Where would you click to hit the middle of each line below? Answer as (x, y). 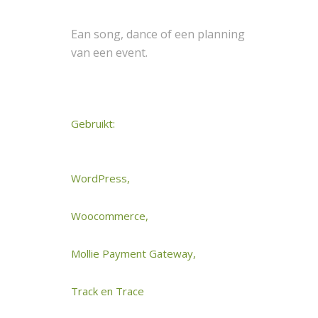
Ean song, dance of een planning (158, 34)
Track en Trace (108, 291)
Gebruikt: (93, 123)
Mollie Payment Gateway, (133, 254)
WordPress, (100, 179)
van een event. (109, 52)
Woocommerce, (110, 216)
